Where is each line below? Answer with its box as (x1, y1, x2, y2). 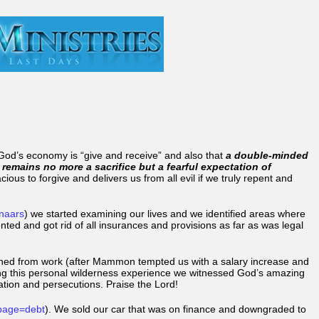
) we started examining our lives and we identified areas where (24, 208, 305, 220)
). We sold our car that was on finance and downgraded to (45, 303, 306, 315)
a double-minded (226, 149, 308, 161)
